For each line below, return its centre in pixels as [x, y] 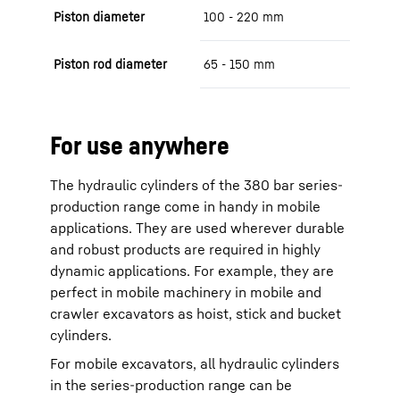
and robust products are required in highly [185, 249]
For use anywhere [140, 145]
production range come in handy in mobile [185, 206]
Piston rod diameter [110, 64]
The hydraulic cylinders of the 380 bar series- [196, 185]
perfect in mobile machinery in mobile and [186, 292]
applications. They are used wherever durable [197, 228]
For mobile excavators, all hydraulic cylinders [195, 363]
